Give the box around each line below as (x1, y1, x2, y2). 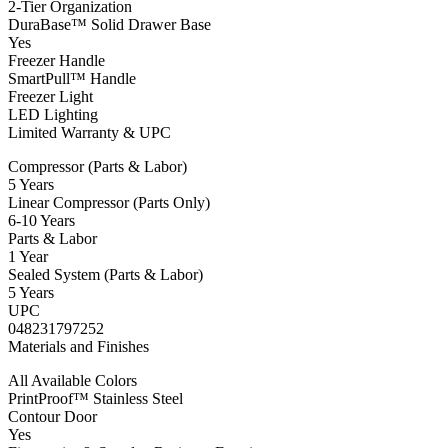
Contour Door (8, 408, 97, 426)
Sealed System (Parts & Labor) (8, 266, 203, 284)
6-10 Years (8, 212, 75, 230)
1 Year (8, 248, 48, 266)
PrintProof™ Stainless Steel (8, 390, 183, 408)
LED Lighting (8, 106, 98, 124)
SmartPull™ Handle (8, 70, 136, 88)
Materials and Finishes (8, 338, 149, 356)
